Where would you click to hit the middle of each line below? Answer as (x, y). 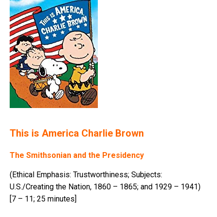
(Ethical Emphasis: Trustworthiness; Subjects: (86, 175)
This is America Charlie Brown (77, 133)
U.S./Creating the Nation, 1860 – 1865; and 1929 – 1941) (105, 187)
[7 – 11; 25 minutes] (43, 199)
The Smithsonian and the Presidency (77, 155)
